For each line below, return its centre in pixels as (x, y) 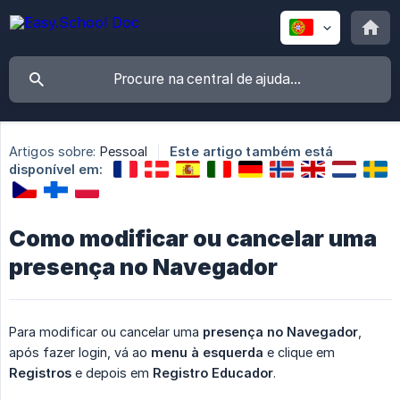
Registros (40, 372)
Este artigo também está (252, 152)
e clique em (299, 352)
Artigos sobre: (53, 152)
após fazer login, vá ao (80, 352)
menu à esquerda (207, 352)
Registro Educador (213, 372)
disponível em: (56, 169)
